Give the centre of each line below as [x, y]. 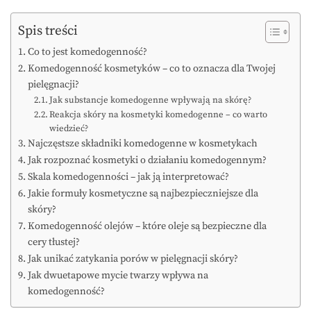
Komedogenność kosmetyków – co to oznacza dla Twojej [151, 69]
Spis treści [48, 31]
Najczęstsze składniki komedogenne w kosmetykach [142, 144]
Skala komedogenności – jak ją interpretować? [128, 177]
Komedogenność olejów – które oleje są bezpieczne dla [147, 227]
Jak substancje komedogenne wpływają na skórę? [151, 100]
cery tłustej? [53, 243]
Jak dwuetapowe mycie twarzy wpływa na [118, 276]
